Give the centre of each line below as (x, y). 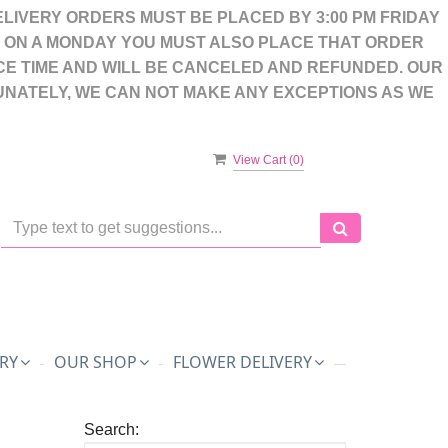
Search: (111, 429)
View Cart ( (263, 160)
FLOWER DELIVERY (242, 362)
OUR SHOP (95, 362)
